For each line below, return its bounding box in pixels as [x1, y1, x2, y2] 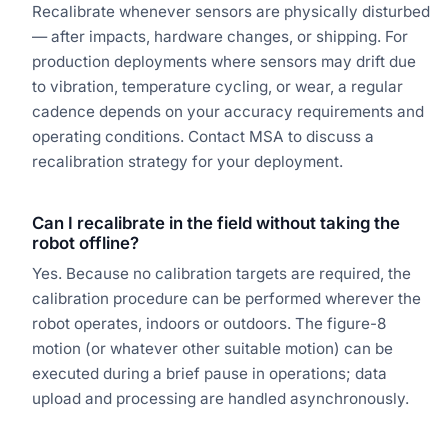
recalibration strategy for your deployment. [32, 151, 343, 171]
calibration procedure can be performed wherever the [32, 289, 421, 309]
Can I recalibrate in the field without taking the [32, 213, 400, 234]
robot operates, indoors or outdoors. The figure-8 [32, 314, 386, 334]
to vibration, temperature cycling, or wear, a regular [32, 76, 403, 96]
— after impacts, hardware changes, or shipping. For [32, 26, 408, 46]
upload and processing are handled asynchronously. [32, 389, 409, 409]
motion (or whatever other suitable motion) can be [32, 339, 393, 359]
